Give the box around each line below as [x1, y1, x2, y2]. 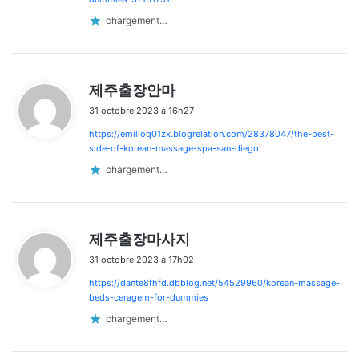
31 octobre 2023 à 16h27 [89, 104, 194, 116]
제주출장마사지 [89, 230, 190, 248]
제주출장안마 [89, 81, 175, 99]
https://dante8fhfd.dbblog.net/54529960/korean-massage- [89, 276, 340, 288]
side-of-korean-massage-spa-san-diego [89, 142, 259, 154]
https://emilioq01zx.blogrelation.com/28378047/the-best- [89, 127, 334, 139]
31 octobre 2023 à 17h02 [89, 253, 194, 265]
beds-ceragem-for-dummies [89, 291, 208, 303]
